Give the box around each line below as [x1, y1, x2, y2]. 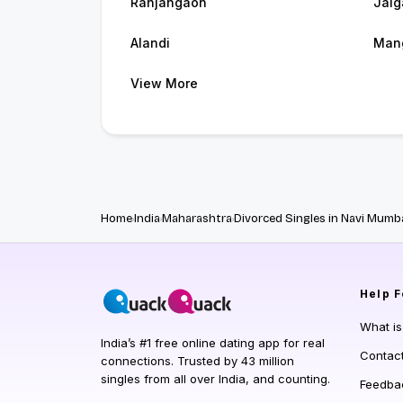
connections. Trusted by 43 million [101, 354, 294, 369]
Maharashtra [162, 211, 232, 227]
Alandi [130, 35, 170, 51]
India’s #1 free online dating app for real [101, 336, 325, 351]
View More [130, 76, 198, 92]
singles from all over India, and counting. [101, 372, 330, 387]
